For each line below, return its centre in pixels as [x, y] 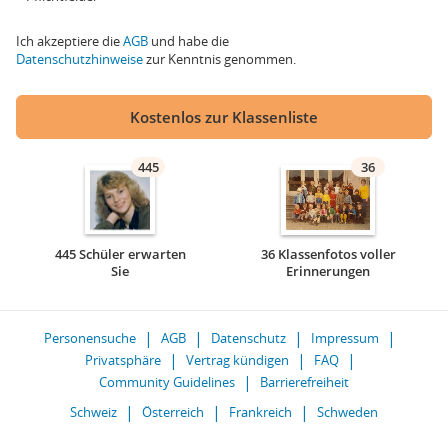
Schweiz [93, 412]
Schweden [347, 412]
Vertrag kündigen [237, 360]
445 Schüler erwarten [120, 254]
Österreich [173, 412]
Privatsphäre [122, 360]
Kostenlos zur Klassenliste [224, 117]
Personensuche [90, 338]
